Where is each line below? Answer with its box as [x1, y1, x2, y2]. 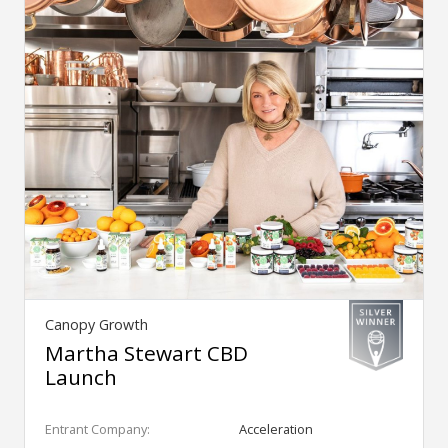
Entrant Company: [45, 419, 150, 438]
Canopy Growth [45, 314, 148, 334]
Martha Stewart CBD [45, 338, 248, 367]
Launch [45, 362, 117, 391]
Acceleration [239, 419, 313, 438]
